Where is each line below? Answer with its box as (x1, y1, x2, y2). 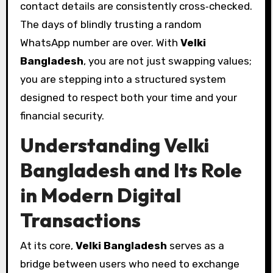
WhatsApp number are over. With (19, 36, 180, 49)
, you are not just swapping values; (83, 54, 252, 67)
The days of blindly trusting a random (19, 18, 202, 30)
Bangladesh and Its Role (19, 157, 242, 182)
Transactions (19, 207, 141, 232)
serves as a (166, 239, 224, 252)
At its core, (19, 239, 76, 252)
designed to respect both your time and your (19, 91, 237, 104)
